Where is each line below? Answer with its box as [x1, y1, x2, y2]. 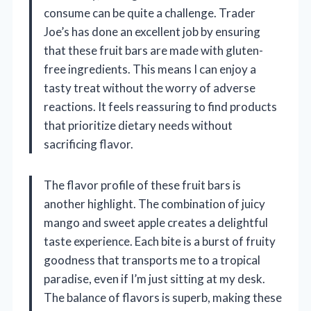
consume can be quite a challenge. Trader [44, 6, 255, 21]
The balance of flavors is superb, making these [44, 290, 282, 305]
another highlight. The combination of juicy [44, 196, 265, 212]
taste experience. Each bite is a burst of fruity [44, 234, 276, 249]
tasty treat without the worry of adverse [44, 81, 255, 96]
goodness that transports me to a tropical [44, 253, 260, 268]
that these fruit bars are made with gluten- [44, 43, 263, 58]
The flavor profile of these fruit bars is [44, 178, 241, 193]
